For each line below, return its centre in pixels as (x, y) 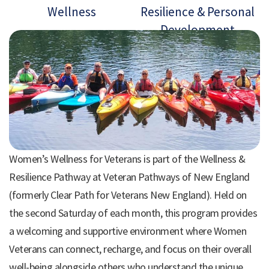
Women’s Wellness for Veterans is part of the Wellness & (127, 159)
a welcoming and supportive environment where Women (128, 231)
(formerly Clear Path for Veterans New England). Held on (128, 195)
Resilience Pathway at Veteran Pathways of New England (129, 177)
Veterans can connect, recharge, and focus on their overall (130, 249)
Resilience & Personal (197, 12)
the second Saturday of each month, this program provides (133, 213)
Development (197, 30)
